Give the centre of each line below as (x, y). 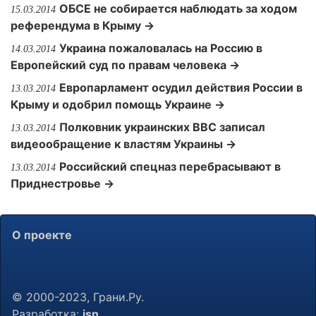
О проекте (42, 235)
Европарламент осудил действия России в (181, 87)
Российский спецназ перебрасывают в (170, 166)
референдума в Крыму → (83, 25)
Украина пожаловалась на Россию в (161, 48)
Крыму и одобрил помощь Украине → (118, 104)
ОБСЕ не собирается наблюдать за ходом (178, 8)
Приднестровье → (62, 183)
